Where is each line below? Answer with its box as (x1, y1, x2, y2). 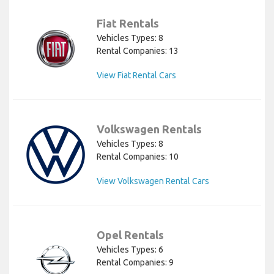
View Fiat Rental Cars (97, 70, 176, 80)
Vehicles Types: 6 (97, 244, 163, 254)
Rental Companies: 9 (97, 257, 174, 267)
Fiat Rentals (97, 17, 159, 29)
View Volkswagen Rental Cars (97, 176, 209, 186)
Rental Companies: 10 (97, 151, 179, 161)
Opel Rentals (97, 228, 164, 241)
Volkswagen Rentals (97, 122, 202, 135)
